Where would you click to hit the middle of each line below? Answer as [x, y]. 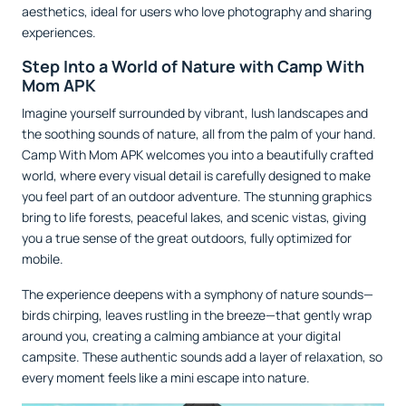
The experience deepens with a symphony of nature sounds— [198, 295]
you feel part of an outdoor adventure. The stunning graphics [197, 197]
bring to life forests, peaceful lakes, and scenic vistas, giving [194, 217]
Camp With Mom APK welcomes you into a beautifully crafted [198, 155]
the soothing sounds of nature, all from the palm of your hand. [199, 134]
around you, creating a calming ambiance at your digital [181, 336]
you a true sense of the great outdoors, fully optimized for [187, 238]
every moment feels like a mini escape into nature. [166, 378]
